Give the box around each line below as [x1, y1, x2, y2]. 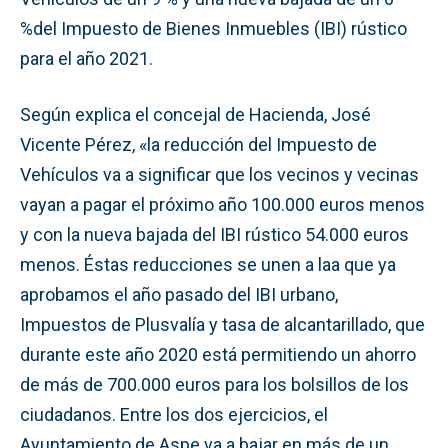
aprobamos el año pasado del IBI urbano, [20, 283, 338, 305]
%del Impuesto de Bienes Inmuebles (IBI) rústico [20, 17, 407, 39]
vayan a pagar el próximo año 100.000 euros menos [20, 193, 425, 215]
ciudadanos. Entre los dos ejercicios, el [20, 403, 328, 425]
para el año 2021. [20, 47, 153, 69]
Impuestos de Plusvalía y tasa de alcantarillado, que [20, 313, 425, 335]
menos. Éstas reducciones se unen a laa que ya [20, 253, 396, 275]
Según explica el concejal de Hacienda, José [20, 103, 371, 125]
